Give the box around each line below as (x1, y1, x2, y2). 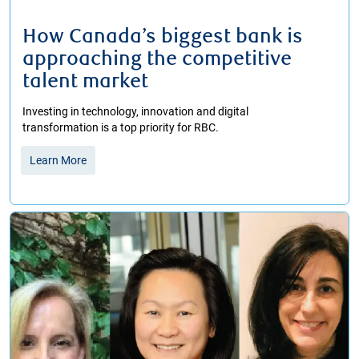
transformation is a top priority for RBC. (22, 120, 221, 134)
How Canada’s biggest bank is (22, 24, 303, 49)
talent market (22, 69, 158, 94)
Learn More (30, 153, 87, 167)
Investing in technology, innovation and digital (22, 104, 248, 118)
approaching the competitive (22, 46, 292, 71)
